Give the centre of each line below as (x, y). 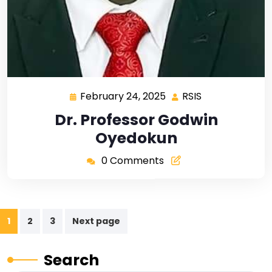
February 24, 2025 (123, 96)
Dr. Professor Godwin (136, 120)
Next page (96, 221)
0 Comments (132, 160)
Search (71, 260)
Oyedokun (136, 138)
